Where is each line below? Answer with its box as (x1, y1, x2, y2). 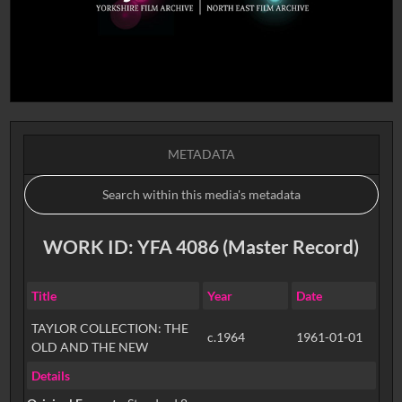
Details (31, 367, 70, 383)
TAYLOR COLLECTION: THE (31, 319, 188, 336)
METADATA (167, 146, 235, 162)
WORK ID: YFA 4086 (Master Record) (43, 235, 359, 258)
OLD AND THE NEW (31, 338, 148, 354)
